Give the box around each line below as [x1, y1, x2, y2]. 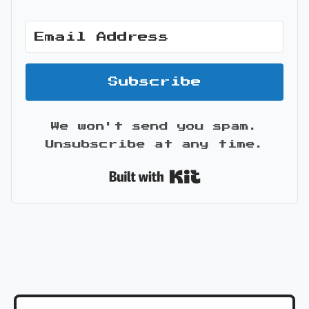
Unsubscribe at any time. [45, 140, 264, 149]
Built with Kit [200, 168, 297, 175]
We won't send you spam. [51, 122, 258, 131]
